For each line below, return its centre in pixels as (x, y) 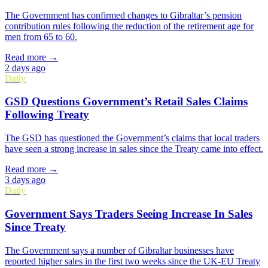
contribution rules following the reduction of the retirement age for (129, 26)
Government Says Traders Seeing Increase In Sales (129, 214)
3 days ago (25, 180)
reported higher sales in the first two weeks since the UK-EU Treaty (133, 261)
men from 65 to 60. (41, 36)
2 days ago (25, 68)
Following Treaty (47, 115)
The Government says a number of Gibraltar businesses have (119, 250)
